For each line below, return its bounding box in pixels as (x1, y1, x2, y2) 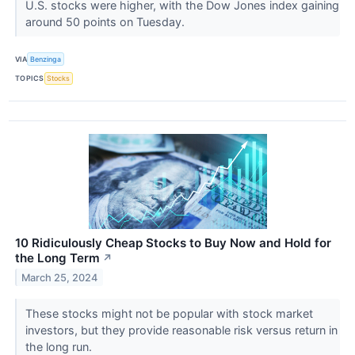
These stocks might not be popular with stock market (25, 306, 313, 320)
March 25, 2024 (21, 271, 98, 284)
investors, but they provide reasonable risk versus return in (25, 323, 338, 337)
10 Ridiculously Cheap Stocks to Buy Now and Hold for (15, 235, 331, 250)
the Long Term (15, 250, 100, 265)
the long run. (25, 339, 95, 353)
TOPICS (15, 74, 44, 83)
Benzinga (30, 55, 62, 64)
